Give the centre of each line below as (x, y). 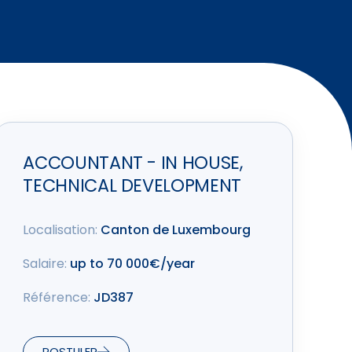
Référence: (57, 298)
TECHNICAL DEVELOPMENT (132, 186)
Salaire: (45, 264)
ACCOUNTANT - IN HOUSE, (133, 163)
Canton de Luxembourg (174, 230)
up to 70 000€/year (131, 264)
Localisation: (60, 230)
